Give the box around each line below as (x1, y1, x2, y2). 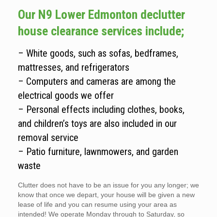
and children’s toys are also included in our (17, 118, 177, 129)
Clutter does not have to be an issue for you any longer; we (17, 181, 199, 189)
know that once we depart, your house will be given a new (17, 191, 195, 199)
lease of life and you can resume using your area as (17, 201, 177, 208)
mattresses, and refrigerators (17, 62, 129, 73)
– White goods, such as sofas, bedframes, (17, 47, 178, 59)
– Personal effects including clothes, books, (17, 104, 185, 115)
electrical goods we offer (17, 90, 114, 101)
